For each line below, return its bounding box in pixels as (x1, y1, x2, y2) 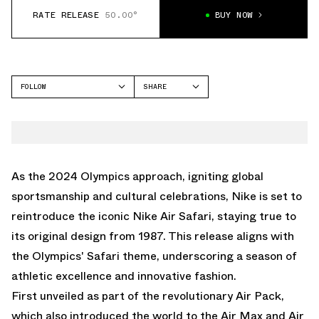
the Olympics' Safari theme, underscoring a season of (11, 247, 297, 264)
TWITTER (143, 120, 175, 132)
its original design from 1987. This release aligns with (11, 227, 294, 244)
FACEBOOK (143, 102, 178, 113)
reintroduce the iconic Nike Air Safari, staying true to (11, 207, 296, 224)
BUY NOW (214, 9, 253, 22)
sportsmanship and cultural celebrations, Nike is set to (11, 187, 302, 204)
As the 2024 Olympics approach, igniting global (11, 167, 263, 184)
